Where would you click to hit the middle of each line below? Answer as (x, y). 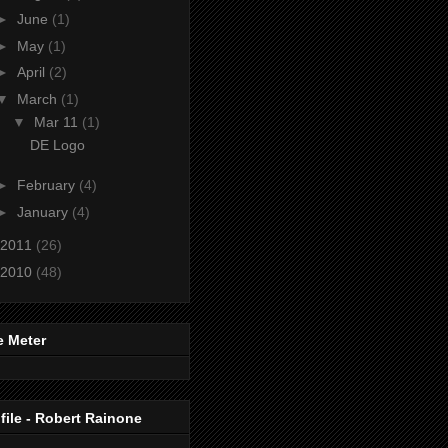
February (47, 185)
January (44, 211)
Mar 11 (57, 121)
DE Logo (57, 144)
